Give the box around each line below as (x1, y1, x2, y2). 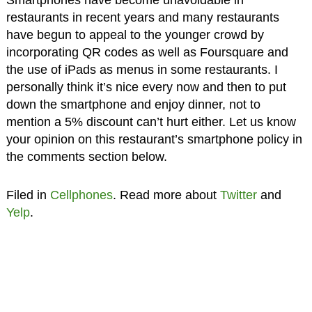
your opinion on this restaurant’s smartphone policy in (6, 132, 302, 146)
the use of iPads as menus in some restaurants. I (6, 62, 278, 77)
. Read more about (112, 187, 220, 202)
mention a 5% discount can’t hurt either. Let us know (6, 114, 296, 129)
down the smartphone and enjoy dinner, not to (6, 97, 260, 111)
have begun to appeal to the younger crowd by (6, 27, 264, 42)
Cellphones (49, 187, 113, 202)
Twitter (219, 187, 257, 202)
